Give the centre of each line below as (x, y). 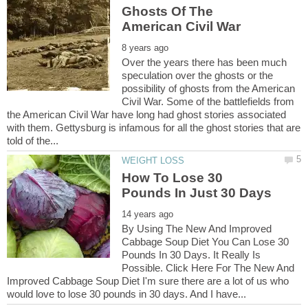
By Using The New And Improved (197, 228)
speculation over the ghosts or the (198, 75)
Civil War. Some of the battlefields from (208, 101)
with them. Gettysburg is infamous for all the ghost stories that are (154, 127)
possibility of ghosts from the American (209, 88)
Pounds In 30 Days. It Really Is (191, 254)
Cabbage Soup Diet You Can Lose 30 (206, 241)
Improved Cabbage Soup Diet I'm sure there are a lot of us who (148, 280)
